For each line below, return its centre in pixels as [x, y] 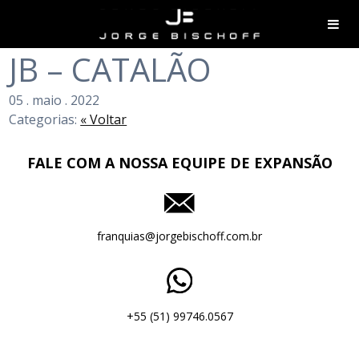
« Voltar [104, 119]
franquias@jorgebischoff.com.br [179, 236]
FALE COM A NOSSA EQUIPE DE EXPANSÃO [179, 163]
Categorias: [45, 119]
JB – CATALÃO [110, 69]
